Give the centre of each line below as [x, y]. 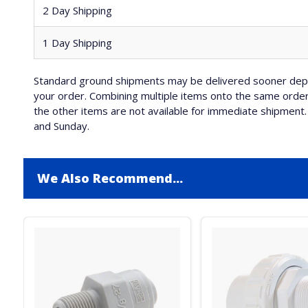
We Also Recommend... [110, 178]
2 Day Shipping [77, 10]
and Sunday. [61, 126]
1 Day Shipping [77, 43]
